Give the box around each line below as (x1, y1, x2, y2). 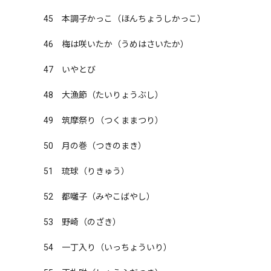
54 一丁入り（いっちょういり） (44, 243, 172, 252)
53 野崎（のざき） (44, 217, 121, 227)
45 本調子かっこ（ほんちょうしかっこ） (44, 14, 206, 24)
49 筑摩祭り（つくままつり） (44, 116, 163, 125)
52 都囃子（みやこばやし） (44, 192, 155, 201)
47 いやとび (44, 65, 96, 74)
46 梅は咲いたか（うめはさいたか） (44, 39, 189, 49)
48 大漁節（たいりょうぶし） (44, 90, 163, 100)
